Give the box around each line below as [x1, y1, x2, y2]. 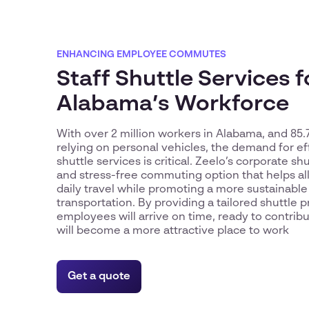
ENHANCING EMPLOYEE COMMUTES [57, 49, 226, 59]
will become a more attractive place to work [57, 225, 289, 237]
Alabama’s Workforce [57, 92, 289, 115]
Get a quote [68, 270, 130, 282]
